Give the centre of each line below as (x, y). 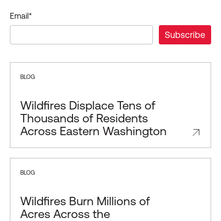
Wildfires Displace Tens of (88, 106)
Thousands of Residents (84, 118)
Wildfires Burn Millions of (85, 201)
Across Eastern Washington (93, 131)
